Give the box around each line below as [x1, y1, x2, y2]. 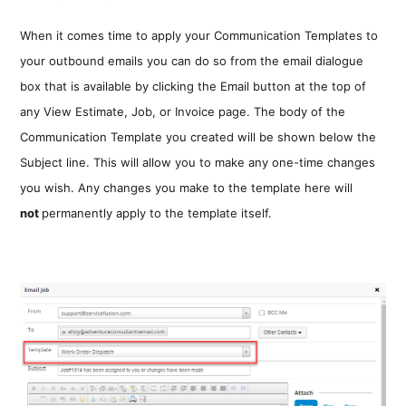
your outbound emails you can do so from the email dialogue [20, 53, 364, 68]
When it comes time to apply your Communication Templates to [20, 27, 379, 43]
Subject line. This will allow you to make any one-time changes [20, 154, 376, 169]
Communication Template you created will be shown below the [20, 129, 377, 144]
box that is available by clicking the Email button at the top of [20, 78, 367, 93]
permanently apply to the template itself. [42, 205, 273, 220]
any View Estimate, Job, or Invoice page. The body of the [20, 103, 346, 119]
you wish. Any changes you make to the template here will [20, 179, 353, 195]
